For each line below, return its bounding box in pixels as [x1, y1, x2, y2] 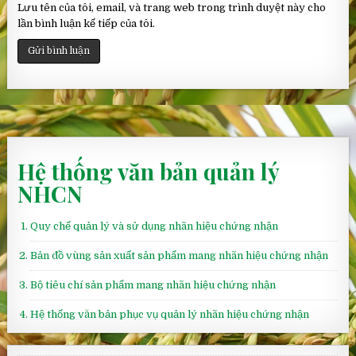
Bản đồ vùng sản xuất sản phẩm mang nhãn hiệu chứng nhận [30, 249, 329, 261]
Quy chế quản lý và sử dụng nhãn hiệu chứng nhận [30, 219, 279, 232]
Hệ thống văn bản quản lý [17, 157, 280, 186]
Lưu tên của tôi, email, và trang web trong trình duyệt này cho [17, 2, 327, 14]
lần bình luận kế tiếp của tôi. [17, 17, 156, 30]
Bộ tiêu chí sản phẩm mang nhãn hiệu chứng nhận [30, 278, 277, 291]
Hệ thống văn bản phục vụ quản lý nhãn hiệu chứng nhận [30, 308, 310, 320]
